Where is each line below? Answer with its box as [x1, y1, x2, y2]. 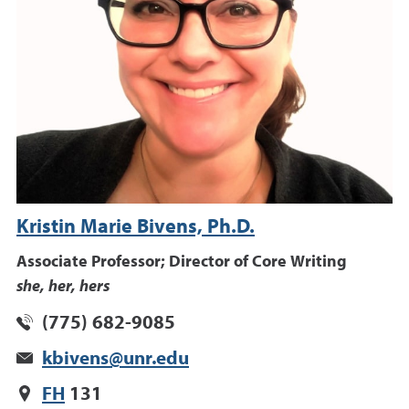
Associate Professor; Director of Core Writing [16, 254, 347, 271]
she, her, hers [16, 278, 110, 296]
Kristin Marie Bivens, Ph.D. [16, 217, 255, 238]
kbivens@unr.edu [42, 350, 189, 370]
